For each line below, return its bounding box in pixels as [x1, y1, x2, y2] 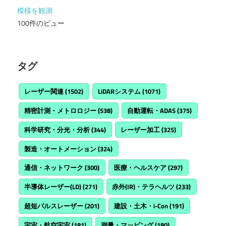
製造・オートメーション [24, 143, 97, 154]
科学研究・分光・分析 [24, 124, 90, 135]
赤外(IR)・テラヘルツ [112, 182, 175, 192]
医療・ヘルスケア [114, 162, 167, 173]
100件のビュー [17, 18, 65, 28]
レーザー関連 [24, 86, 64, 97]
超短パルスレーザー [24, 200, 84, 211]
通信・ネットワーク [24, 162, 84, 173]
